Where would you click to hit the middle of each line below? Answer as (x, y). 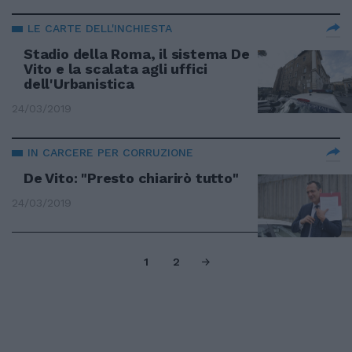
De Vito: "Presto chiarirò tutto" (131, 178)
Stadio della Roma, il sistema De (137, 54)
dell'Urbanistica (79, 84)
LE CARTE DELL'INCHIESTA (100, 28)
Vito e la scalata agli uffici (116, 69)
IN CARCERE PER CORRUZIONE (110, 152)
